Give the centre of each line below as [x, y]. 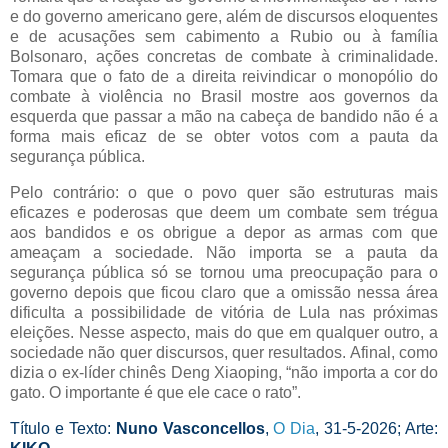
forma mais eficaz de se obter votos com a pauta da [224, 136]
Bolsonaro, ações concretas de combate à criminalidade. [224, 56]
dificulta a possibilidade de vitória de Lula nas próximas [224, 312]
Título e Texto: [63, 428]
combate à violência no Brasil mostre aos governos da [224, 96]
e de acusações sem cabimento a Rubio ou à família [224, 36]
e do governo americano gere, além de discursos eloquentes [224, 16]
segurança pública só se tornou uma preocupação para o [224, 272]
